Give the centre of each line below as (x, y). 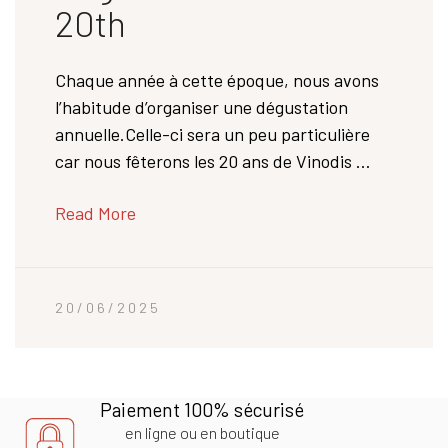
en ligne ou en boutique (202, 432)
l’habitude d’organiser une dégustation (201, 106)
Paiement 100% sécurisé (202, 409)
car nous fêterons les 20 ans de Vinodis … (213, 160)
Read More (95, 212)
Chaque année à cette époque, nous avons (217, 79)
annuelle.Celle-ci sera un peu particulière (212, 133)
